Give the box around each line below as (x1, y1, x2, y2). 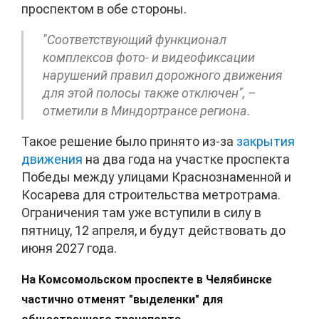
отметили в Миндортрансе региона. (43, 103, 251, 119)
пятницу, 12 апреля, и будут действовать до (21, 223, 286, 239)
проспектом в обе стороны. (21, 1, 187, 17)
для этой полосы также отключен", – (43, 85, 256, 101)
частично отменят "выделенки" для (21, 293, 223, 307)
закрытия (236, 134, 295, 150)
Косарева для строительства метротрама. (21, 187, 281, 203)
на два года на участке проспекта (83, 152, 290, 167)
